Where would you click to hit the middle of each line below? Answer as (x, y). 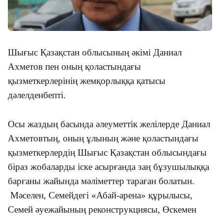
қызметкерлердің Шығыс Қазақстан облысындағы (107, 152)
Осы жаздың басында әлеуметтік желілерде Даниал (109, 124)
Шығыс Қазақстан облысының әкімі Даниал (95, 52)
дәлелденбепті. (37, 95)
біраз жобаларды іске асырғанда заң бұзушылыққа (109, 166)
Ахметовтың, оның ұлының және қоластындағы (103, 138)
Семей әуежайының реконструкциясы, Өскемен (102, 209)
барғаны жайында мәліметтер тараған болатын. (101, 181)
